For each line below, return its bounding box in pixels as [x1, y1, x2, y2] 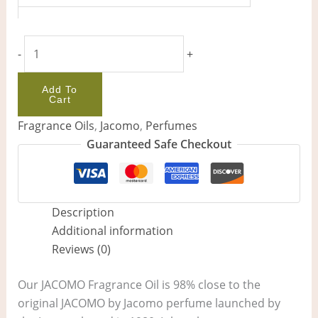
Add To [42, 84, 78, 96]
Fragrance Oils [17, 118, 94, 134]
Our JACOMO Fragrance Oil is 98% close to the [17, 277, 261, 293]
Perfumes [145, 118, 197, 134]
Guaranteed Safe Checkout [87, 136, 231, 153]
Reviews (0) [51, 241, 111, 258]
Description [51, 204, 114, 221]
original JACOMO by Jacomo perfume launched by [17, 295, 280, 312]
